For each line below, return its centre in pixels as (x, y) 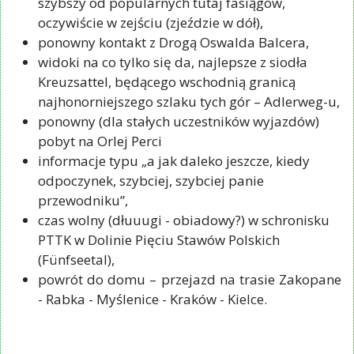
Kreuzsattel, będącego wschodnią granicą (167, 81)
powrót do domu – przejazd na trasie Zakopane (190, 279)
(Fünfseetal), (76, 259)
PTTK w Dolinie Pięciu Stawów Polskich (159, 239)
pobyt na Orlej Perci (100, 141)
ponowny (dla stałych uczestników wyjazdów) (179, 121)
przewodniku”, (83, 200)
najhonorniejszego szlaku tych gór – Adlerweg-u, (189, 101)
